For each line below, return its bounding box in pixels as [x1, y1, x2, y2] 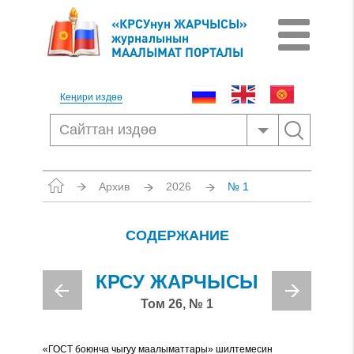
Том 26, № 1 [141, 297, 213, 311]
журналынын [111, 29, 189, 46]
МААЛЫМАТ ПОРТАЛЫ [111, 43, 243, 60]
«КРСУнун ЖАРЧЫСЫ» [111, 15, 247, 32]
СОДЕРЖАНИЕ [125, 228, 229, 243]
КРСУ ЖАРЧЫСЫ [96, 271, 258, 292]
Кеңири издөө [60, 92, 122, 103]
